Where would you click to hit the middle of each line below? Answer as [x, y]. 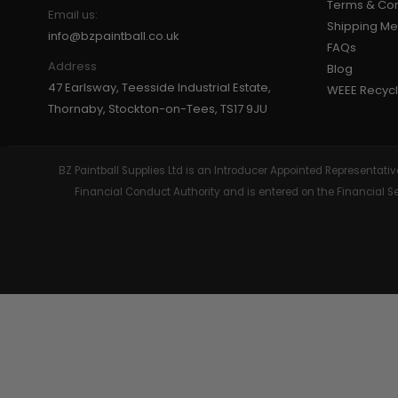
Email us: [72, 14]
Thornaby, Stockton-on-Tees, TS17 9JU [157, 108]
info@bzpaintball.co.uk [113, 36]
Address [72, 66]
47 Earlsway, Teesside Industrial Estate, [159, 87]
